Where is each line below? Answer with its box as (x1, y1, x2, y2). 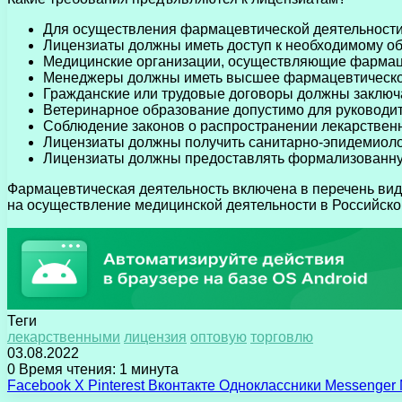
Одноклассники (219, 377, 321, 393)
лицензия (124, 328, 187, 345)
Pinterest (88, 377, 144, 393)
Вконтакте (148, 377, 215, 393)
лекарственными (7, 328, 120, 345)
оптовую (190, 328, 247, 345)
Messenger (325, 377, 396, 393)
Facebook (7, 377, 71, 393)
